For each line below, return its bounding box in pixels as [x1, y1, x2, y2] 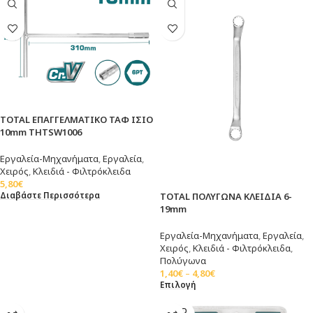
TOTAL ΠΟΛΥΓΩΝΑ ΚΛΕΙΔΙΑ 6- [160, 189, 292, 203]
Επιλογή [160, 278, 196, 290]
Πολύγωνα [160, 254, 206, 267]
